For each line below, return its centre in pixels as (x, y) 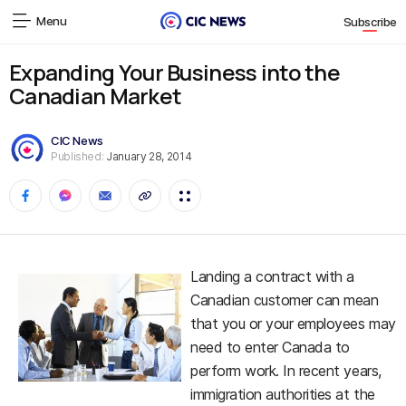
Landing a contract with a (273, 276)
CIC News (77, 140)
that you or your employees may (293, 324)
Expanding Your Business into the (174, 72)
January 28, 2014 (148, 156)
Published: (77, 156)
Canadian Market (96, 96)
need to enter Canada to (270, 347)
